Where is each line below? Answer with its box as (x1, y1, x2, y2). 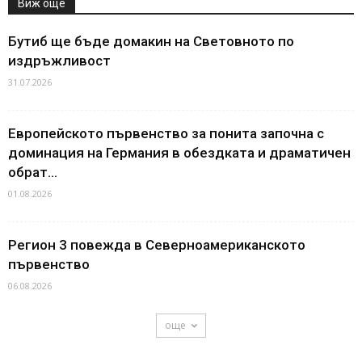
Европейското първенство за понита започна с (8, 124, 324, 141)
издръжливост (8, 52, 111, 69)
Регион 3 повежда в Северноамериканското (8, 236, 305, 253)
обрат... (8, 163, 57, 180)
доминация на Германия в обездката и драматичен (8, 144, 351, 161)
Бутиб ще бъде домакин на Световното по (8, 32, 294, 49)
